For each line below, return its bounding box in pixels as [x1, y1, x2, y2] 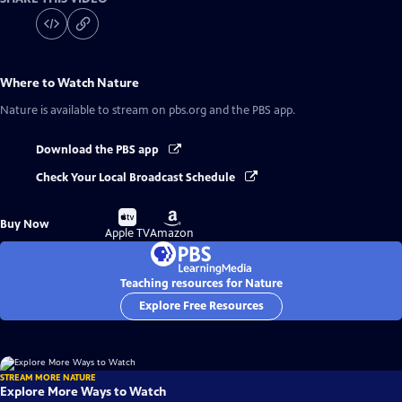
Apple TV [105, 225, 151, 240]
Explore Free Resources [138, 298, 264, 313]
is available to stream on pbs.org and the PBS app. [38, 103, 295, 118]
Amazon [150, 225, 195, 240]
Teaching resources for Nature [119, 275, 283, 291]
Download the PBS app [36, 143, 162, 158]
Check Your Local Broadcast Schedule [36, 170, 238, 185]
